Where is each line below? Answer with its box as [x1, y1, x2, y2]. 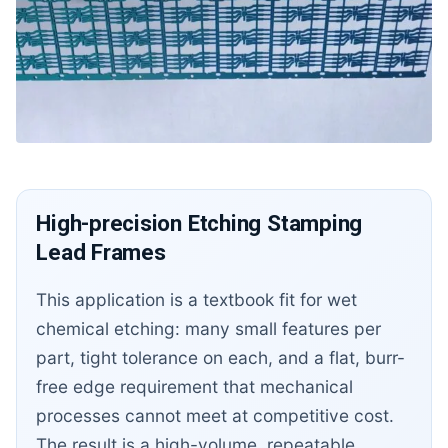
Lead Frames [36, 239, 166, 266]
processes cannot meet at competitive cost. [36, 405, 395, 427]
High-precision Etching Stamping [36, 210, 363, 237]
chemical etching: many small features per [36, 318, 382, 340]
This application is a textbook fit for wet [36, 289, 358, 311]
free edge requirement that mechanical [36, 376, 354, 398]
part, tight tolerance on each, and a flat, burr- [36, 347, 406, 369]
